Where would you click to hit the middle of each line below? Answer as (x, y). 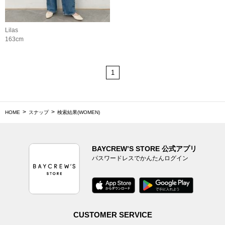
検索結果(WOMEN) (79, 113)
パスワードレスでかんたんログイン (140, 158)
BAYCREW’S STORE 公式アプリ (144, 149)
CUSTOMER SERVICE (113, 215)
